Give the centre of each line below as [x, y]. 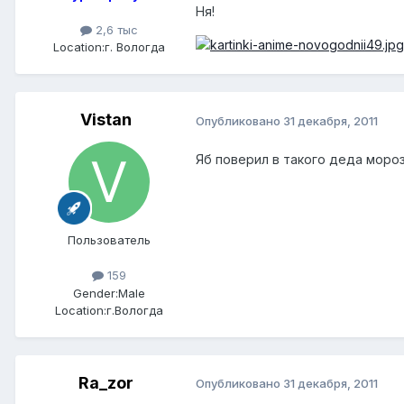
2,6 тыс [115, 30]
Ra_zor [106, 382]
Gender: [96, 293]
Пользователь [109, 240]
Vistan [106, 120]
